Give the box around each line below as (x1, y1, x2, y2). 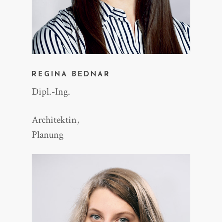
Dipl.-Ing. (32, 85, 71, 99)
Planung (32, 128, 64, 142)
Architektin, (32, 113, 80, 127)
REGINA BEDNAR (32, 71, 111, 79)
